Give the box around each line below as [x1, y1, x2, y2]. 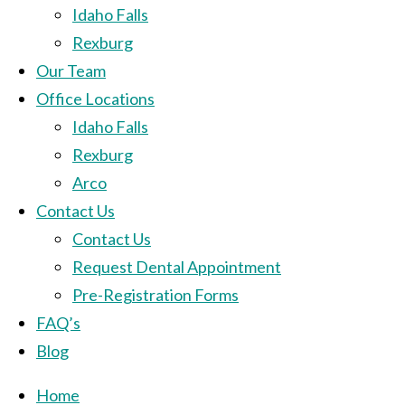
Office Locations [36, 88, 155, 108]
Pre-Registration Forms [72, 284, 239, 305]
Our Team [36, 60, 106, 80]
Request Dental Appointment [72, 256, 281, 277]
